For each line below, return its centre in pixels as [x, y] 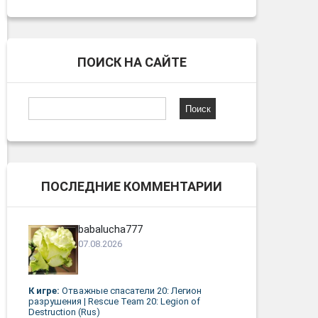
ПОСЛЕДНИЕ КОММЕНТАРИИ [132, 187]
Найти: [45, 105]
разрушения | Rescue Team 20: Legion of [114, 302]
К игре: [45, 291]
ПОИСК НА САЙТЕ [132, 62]
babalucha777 [110, 230]
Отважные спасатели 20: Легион [132, 291]
